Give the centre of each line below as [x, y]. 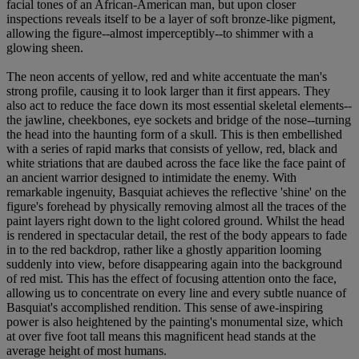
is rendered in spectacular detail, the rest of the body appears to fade [177, 235]
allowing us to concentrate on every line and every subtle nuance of [176, 292]
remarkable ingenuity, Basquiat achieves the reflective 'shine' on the [176, 192]
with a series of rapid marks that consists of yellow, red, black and [172, 148]
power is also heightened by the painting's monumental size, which [175, 321]
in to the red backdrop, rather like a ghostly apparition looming [164, 249]
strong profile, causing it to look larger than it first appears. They [168, 91]
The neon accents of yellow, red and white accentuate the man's [167, 76]
